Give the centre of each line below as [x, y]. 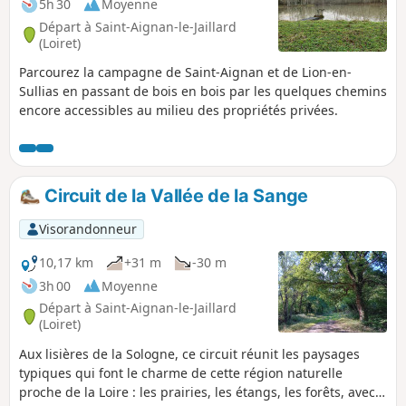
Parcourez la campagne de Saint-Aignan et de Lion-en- [185, 72]
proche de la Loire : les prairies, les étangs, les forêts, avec [197, 391]
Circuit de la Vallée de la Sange [174, 195]
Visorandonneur [87, 229]
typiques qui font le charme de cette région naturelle [181, 372]
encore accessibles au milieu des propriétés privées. [179, 110]
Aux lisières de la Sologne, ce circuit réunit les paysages [189, 353]
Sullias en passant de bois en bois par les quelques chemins [203, 91]
